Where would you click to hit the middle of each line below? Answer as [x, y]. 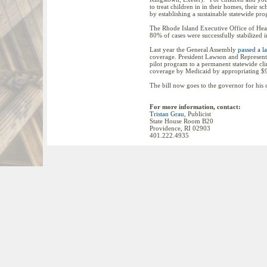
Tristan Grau [167, 114]
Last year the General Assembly [194, 49]
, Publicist [198, 114]
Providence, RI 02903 [180, 128]
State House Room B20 [181, 121]
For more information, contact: [195, 107]
